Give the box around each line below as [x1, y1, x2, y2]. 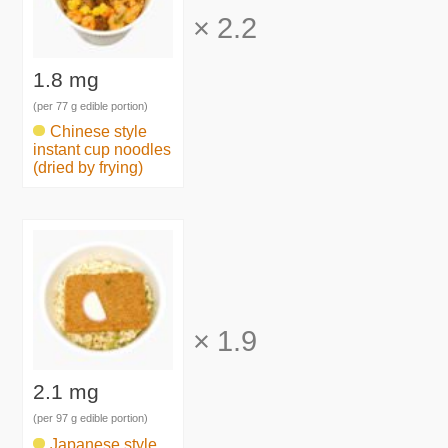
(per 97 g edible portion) [33, 411, 149, 424]
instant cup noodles [33, 141, 172, 159]
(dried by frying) [33, 159, 144, 177]
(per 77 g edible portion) [33, 99, 149, 112]
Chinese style [50, 123, 148, 141]
